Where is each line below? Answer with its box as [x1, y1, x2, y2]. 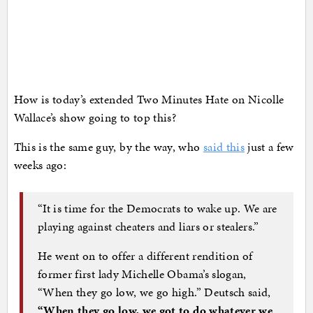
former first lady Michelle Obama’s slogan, [38, 265, 247, 283]
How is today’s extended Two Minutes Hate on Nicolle [13, 90, 284, 108]
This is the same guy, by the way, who [13, 138, 203, 155]
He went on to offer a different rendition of [38, 247, 253, 265]
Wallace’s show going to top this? [13, 108, 177, 126]
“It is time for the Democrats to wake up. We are [38, 200, 277, 217]
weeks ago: [13, 156, 66, 173]
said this [203, 138, 245, 155]
